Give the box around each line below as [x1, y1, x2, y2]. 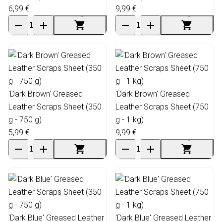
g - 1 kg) [115, 114, 144, 124]
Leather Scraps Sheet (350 [8, 102, 102, 111]
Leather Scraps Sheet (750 [115, 102, 209, 111]
